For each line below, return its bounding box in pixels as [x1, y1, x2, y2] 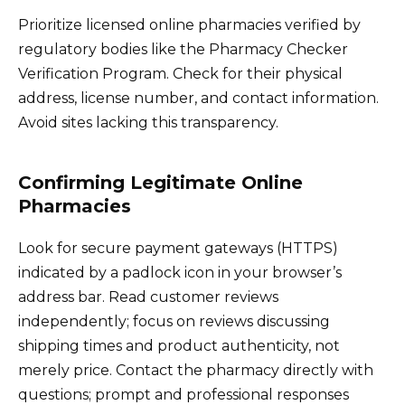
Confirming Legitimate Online [18, 172, 303, 194]
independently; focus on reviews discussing [18, 313, 330, 331]
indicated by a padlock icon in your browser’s [18, 264, 342, 282]
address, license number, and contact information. [18, 89, 379, 108]
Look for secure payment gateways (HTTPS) [18, 240, 338, 258]
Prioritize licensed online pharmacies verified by [18, 16, 361, 34]
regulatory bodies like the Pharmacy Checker [18, 41, 348, 59]
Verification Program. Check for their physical [18, 65, 343, 83]
